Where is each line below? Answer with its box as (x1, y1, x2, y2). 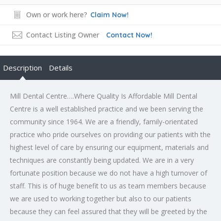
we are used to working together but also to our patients (10, 194, 191, 204)
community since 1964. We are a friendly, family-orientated (10, 117, 198, 127)
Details (49, 63, 73, 73)
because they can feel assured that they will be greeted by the (10, 207, 207, 217)
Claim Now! (90, 10, 129, 20)
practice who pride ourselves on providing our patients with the (10, 130, 211, 140)
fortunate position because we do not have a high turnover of (10, 168, 207, 178)
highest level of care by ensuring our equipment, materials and (10, 143, 209, 152)
